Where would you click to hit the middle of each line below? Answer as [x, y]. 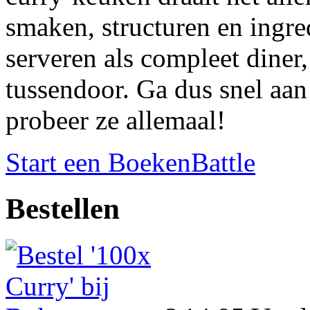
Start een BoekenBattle [130, 162]
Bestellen [63, 208]
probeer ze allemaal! [116, 120]
